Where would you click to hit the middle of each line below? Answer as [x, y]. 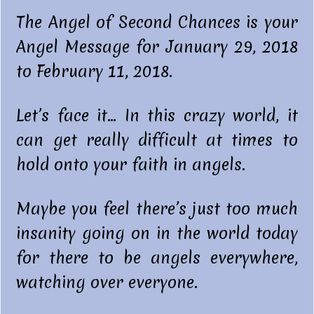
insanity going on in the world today [157, 234]
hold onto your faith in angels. [131, 165]
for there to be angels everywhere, [157, 258]
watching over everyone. [107, 283]
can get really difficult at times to [157, 141]
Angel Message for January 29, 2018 [157, 47]
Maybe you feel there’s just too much [157, 209]
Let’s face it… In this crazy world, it [157, 116]
